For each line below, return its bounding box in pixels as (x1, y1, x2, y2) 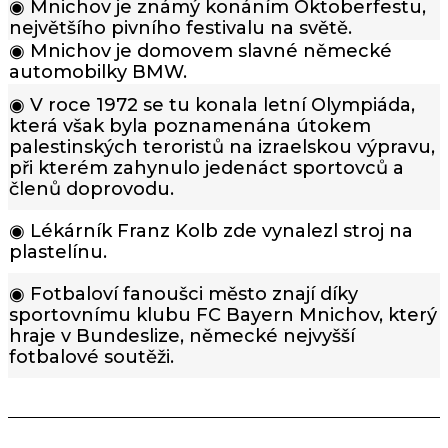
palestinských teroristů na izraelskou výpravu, (9, 135, 435, 158)
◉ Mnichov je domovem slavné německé (9, 40, 392, 63)
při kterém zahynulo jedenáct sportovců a (9, 156, 404, 179)
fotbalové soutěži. (9, 345, 174, 368)
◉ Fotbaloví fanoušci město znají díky (9, 282, 358, 305)
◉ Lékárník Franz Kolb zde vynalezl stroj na (9, 219, 413, 242)
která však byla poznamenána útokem (9, 114, 371, 137)
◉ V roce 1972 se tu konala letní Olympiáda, (9, 93, 415, 116)
